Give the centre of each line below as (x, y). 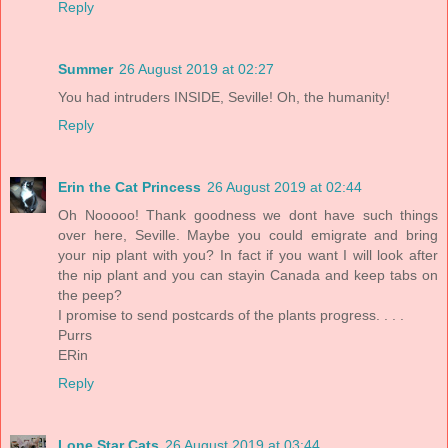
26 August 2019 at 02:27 (196, 68)
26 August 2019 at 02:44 (284, 186)
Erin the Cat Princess (129, 186)
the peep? (90, 294)
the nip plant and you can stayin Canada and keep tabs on (248, 274)
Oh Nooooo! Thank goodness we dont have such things (248, 214)
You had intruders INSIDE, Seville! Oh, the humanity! (224, 96)
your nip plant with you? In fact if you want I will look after (248, 254)
